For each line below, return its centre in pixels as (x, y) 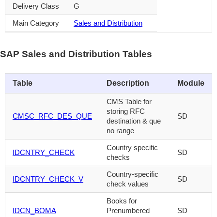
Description (128, 83)
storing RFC (126, 111)
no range (120, 130)
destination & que (134, 121)
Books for (122, 201)
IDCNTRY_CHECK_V (48, 179)
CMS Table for (129, 101)
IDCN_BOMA (34, 210)
